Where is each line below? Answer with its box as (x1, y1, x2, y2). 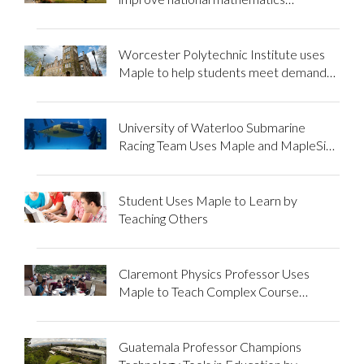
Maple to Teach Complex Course (118, 283, 299, 299)
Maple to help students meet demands (118, 63, 332, 80)
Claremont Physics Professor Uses (118, 265, 310, 281)
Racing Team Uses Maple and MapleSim (118, 136, 336, 153)
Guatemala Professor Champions (118, 338, 301, 354)
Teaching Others (118, 210, 208, 226)
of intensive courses (118, 81, 228, 97)
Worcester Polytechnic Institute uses (118, 45, 325, 62)
